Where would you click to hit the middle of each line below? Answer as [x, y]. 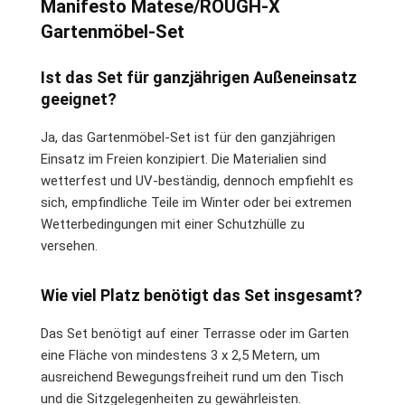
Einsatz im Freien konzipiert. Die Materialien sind [184, 159]
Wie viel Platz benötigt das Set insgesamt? [202, 295]
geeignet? [79, 99]
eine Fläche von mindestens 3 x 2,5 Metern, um [180, 355]
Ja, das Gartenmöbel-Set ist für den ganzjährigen [188, 137]
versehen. [69, 245]
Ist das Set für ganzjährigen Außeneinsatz [199, 77]
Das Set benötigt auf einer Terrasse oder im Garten [195, 333]
